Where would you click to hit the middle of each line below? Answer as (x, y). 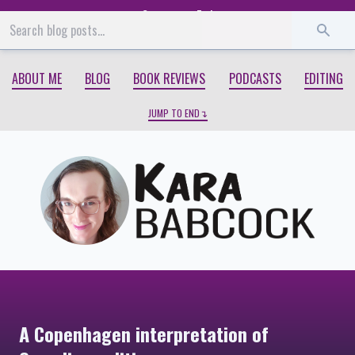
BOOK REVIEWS (170, 79)
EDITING (324, 79)
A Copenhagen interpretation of (144, 334)
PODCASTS (255, 79)
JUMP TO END (174, 113)
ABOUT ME (36, 79)
